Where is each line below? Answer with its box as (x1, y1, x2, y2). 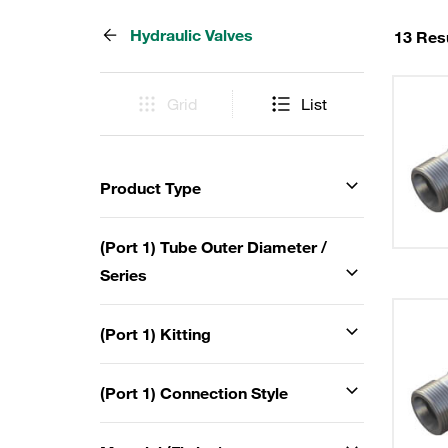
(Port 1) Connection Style (100, 383, 288, 403)
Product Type (100, 178, 201, 198)
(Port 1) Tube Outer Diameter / (100, 237, 327, 257)
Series (100, 265, 147, 285)
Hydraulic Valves (130, 25, 253, 45)
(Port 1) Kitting (100, 324, 211, 344)
